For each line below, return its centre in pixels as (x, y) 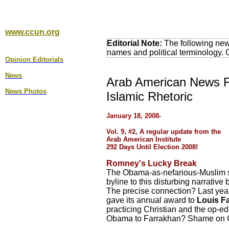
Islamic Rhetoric (150, 96)
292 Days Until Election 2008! (152, 147)
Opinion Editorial (32, 60)
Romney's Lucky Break (152, 163)
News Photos (26, 91)
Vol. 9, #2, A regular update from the (164, 132)
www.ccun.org (32, 32)
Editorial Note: (134, 43)
